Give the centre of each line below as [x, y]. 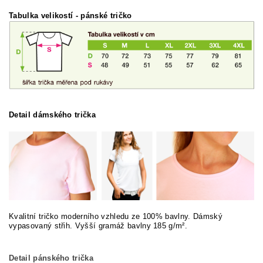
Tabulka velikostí [41, 15]
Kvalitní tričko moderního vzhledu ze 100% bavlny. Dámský [116, 216]
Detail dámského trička [53, 115]
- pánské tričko [104, 15]
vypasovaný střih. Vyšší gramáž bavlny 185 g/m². [98, 225]
